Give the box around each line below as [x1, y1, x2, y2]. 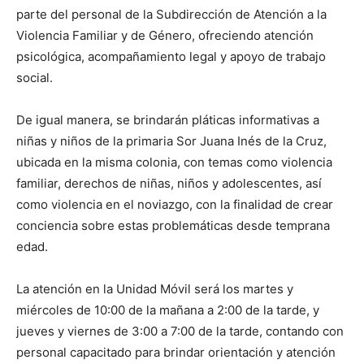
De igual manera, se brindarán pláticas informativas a [16, 111, 319, 128]
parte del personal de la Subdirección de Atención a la [16, 6, 327, 22]
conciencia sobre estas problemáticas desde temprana [16, 217, 330, 233]
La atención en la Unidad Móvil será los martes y [16, 280, 293, 297]
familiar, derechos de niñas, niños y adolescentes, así [16, 175, 322, 191]
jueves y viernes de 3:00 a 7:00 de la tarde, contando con [16, 323, 344, 339]
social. [16, 69, 53, 85]
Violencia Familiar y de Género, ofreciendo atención [16, 27, 314, 43]
